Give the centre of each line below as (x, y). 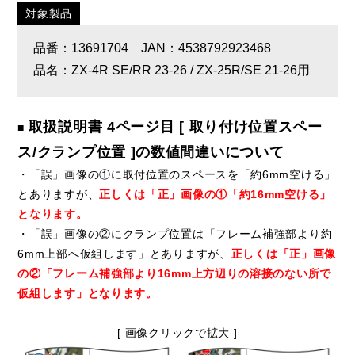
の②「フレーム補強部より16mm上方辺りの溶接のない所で (174, 273)
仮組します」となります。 (88, 293)
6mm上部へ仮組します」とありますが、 (124, 253)
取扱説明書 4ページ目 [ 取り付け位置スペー (175, 126)
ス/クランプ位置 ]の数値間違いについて (151, 152)
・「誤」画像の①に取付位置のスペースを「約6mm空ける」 (177, 174)
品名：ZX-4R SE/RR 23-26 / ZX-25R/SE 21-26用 (172, 70)
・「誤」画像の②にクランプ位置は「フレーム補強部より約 (175, 233)
